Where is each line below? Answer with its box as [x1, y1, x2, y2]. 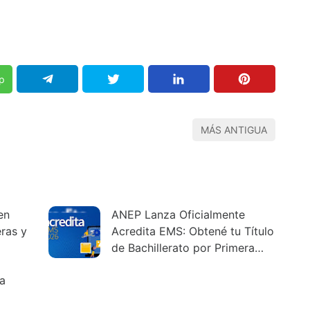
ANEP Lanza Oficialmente [111, 207, 245, 221]
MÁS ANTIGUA [201, 123, 267, 136]
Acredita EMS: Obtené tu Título [111, 224, 274, 238]
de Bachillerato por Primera [111, 240, 255, 255]
